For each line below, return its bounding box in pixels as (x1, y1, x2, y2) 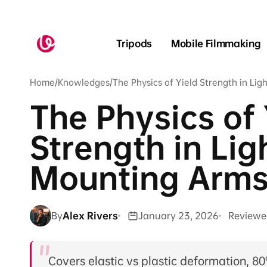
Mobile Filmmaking (170, 38, 261, 50)
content (3, 13, 36, 23)
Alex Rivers (63, 209, 118, 222)
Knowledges (58, 77, 110, 88)
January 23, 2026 (138, 209, 219, 222)
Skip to (3, 3, 32, 14)
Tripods (116, 38, 152, 50)
